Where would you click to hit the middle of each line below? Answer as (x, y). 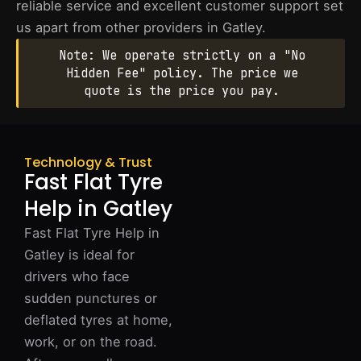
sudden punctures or (91, 298)
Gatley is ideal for (79, 255)
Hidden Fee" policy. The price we (182, 73)
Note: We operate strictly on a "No (182, 56)
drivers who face (77, 276)
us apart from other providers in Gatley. (141, 27)
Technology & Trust (88, 162)
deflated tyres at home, (98, 320)
